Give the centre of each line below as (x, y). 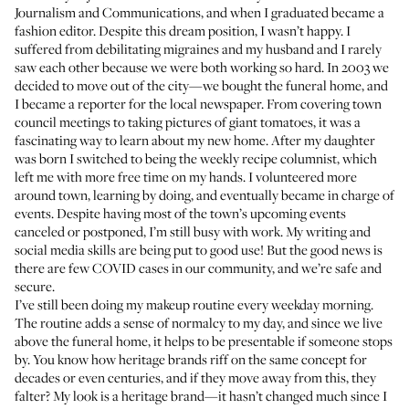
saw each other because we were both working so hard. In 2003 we (202, 67)
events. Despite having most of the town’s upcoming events (180, 213)
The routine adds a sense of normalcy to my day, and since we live (199, 322)
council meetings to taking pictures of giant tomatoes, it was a (188, 121)
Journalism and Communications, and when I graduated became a (199, 12)
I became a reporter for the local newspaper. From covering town (198, 103)
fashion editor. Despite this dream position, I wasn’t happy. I (183, 30)
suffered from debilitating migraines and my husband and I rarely (198, 48)
